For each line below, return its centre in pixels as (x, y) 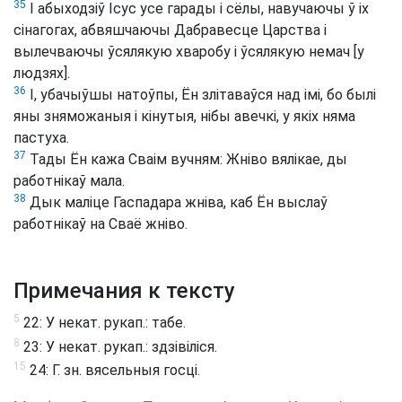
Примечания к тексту (124, 291)
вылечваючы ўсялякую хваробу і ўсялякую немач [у (189, 52)
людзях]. (42, 74)
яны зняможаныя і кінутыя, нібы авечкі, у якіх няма (184, 117)
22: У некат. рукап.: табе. (103, 323)
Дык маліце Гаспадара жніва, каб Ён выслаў (177, 203)
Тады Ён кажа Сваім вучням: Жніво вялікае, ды (187, 160)
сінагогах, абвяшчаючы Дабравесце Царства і (170, 31)
